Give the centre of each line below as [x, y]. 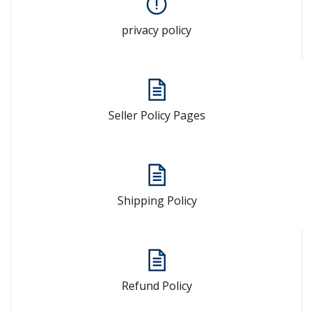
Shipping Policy [157, 200]
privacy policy [156, 30]
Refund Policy [156, 285]
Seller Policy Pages [157, 115]
